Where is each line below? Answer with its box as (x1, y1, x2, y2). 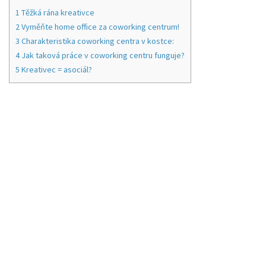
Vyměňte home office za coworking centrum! (20, 21, 179, 32)
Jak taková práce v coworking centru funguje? (20, 50, 185, 61)
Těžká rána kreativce (20, 7, 94, 18)
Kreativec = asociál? (20, 64, 92, 75)
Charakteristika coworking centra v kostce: (20, 36, 174, 46)
